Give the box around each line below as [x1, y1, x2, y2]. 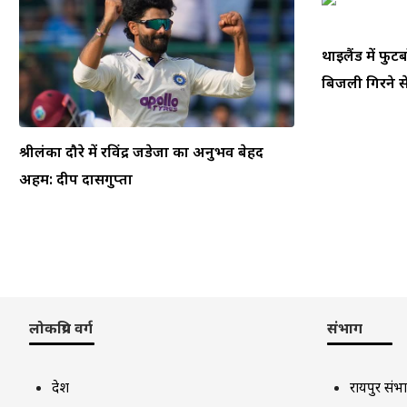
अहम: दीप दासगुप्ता [19, 168, 133, 189]
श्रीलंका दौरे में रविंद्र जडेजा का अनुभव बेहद [19, 141, 263, 162]
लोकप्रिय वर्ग [29, 317, 93, 338]
